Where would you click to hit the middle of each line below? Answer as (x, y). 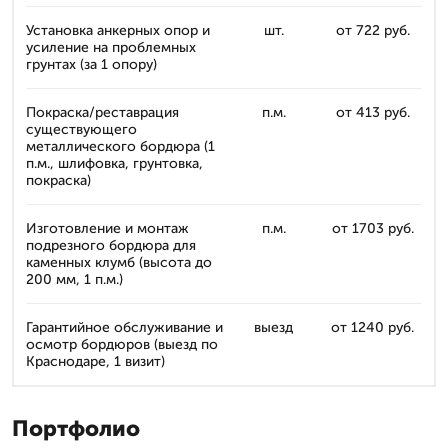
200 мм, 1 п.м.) (74, 279)
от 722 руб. (372, 30)
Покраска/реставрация (102, 112)
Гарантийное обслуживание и (124, 327)
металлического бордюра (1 (120, 146)
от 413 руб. (372, 112)
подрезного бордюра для (111, 245)
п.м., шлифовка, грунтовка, (114, 163)
